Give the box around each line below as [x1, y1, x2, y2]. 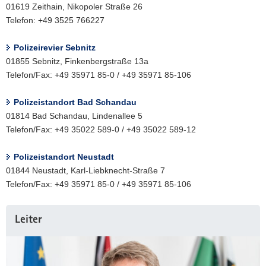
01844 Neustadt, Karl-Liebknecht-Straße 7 [6, 166, 165, 176]
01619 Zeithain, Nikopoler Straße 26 [6, 2, 142, 12]
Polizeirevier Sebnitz [14, 43, 96, 53]
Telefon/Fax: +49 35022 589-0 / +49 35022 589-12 [6, 125, 196, 135]
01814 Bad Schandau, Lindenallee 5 [6, 111, 142, 121]
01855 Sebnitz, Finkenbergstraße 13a [6, 56, 148, 66]
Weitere [5, 206, 34, 216]
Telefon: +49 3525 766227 [6, 15, 104, 26]
